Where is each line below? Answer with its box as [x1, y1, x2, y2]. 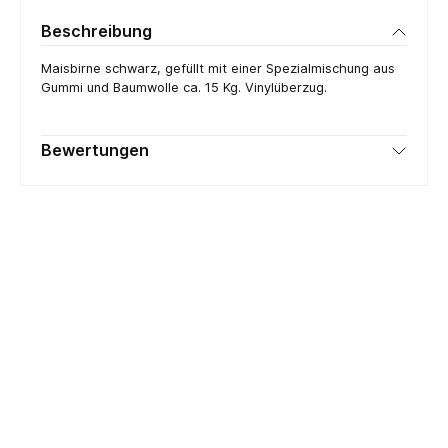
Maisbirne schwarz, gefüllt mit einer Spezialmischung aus [41, 60, 395, 76]
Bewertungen [41, 140, 149, 161]
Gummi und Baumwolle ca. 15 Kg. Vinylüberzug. [41, 79, 327, 95]
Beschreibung [41, 21, 152, 42]
